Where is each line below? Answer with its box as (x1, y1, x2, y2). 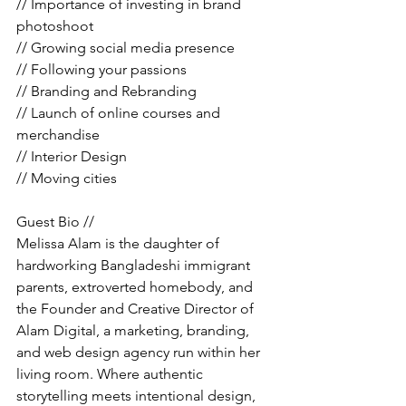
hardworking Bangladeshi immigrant (16, 256, 254, 274)
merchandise (16, 126, 103, 143)
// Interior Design (16, 148, 130, 165)
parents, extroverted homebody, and (16, 278, 256, 295)
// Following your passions (16, 61, 187, 78)
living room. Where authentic (16, 365, 207, 382)
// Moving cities (16, 169, 121, 187)
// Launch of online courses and (16, 104, 224, 121)
